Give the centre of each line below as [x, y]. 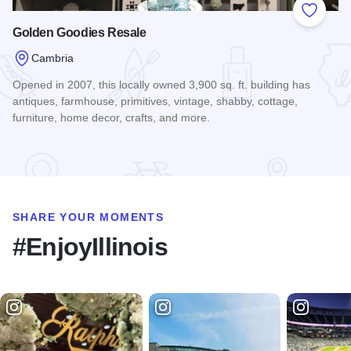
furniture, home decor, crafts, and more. [111, 118]
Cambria [52, 58]
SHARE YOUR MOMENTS [89, 217]
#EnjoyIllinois [90, 247]
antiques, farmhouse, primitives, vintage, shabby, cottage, [155, 101]
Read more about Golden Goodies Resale [128, 147]
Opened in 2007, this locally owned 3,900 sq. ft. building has [161, 85]
